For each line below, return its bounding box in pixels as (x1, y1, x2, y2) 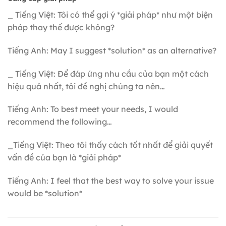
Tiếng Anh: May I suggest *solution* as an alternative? (8, 45, 216, 55)
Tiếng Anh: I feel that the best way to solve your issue (8, 175, 214, 186)
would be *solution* (8, 188, 82, 198)
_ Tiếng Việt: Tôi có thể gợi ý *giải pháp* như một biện (8, 9, 213, 20)
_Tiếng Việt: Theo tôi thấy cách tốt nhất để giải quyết (8, 140, 213, 150)
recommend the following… (8, 117, 112, 127)
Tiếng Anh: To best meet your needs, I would (8, 104, 178, 115)
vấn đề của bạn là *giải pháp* (8, 152, 121, 163)
